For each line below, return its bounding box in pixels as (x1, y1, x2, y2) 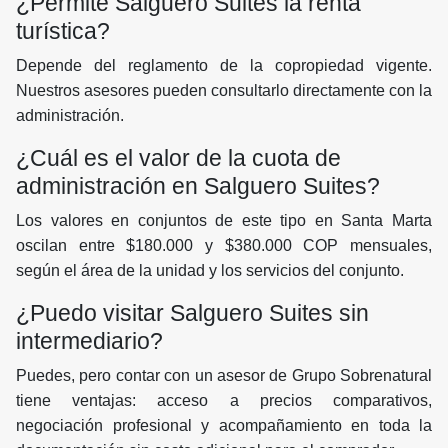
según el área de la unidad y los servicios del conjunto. (16, 262, 404, 280)
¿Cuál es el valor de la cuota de (16, 145, 341, 172)
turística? (16, 18, 110, 45)
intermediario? (16, 328, 163, 355)
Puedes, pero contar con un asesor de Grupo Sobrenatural (16, 367, 432, 385)
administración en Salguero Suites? (16, 173, 380, 200)
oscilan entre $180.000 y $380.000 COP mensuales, (16, 237, 432, 255)
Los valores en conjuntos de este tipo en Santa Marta (16, 212, 432, 230)
